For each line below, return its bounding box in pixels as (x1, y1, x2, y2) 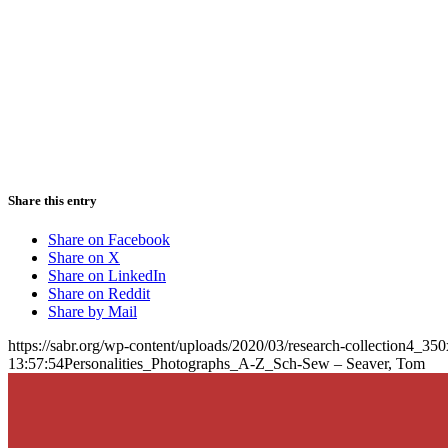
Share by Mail (48, 302, 137, 320)
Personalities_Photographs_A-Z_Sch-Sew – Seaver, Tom (64, 354, 425, 372)
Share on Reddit (48, 284, 150, 302)
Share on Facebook (48, 230, 170, 248)
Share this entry (8, 192, 97, 208)
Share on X (48, 248, 120, 266)
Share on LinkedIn (48, 266, 166, 284)
